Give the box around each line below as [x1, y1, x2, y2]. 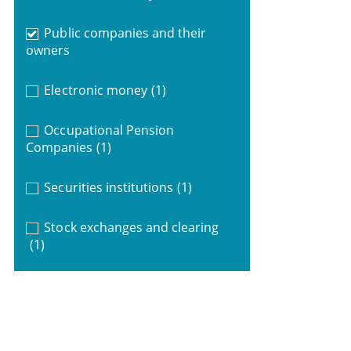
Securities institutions [44, 178, 174, 196]
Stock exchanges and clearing [44, 218, 219, 236]
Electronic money [44, 81, 147, 99]
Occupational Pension [44, 121, 175, 139]
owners [25, 41, 70, 59]
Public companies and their [44, 24, 207, 42]
